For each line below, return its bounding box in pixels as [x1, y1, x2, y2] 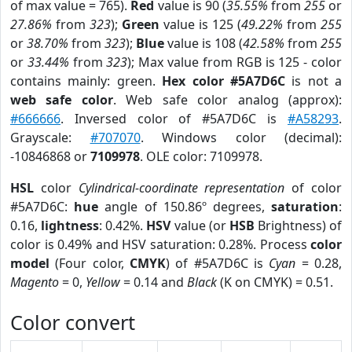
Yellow [86, 273, 120, 291]
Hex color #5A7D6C [162, 72, 285, 90]
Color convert [10, 309, 135, 335]
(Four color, [49, 255, 130, 272]
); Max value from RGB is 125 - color [127, 53, 343, 71]
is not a [284, 72, 342, 90]
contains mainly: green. [10, 72, 163, 90]
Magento [10, 273, 59, 291]
